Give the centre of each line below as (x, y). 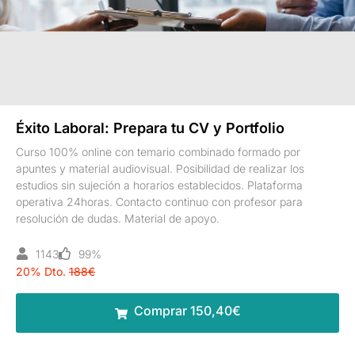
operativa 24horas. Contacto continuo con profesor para (159, 201)
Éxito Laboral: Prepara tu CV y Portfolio (150, 128)
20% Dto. (41, 271)
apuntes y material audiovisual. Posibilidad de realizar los (160, 168)
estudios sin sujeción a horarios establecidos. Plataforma (159, 185)
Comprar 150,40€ (187, 310)
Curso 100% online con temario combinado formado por (158, 151)
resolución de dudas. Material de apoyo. (118, 218)
